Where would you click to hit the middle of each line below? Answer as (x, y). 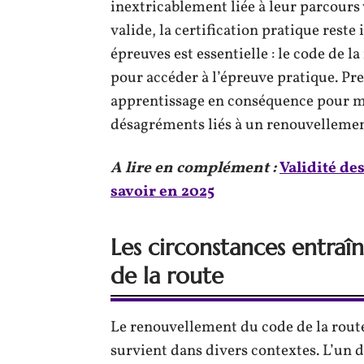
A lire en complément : (193, 168)
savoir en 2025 (162, 191)
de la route (167, 275)
